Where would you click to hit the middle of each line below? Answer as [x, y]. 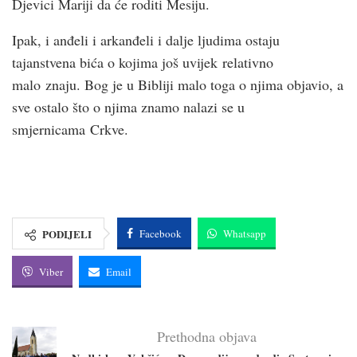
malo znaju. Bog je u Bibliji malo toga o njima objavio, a [178, 84]
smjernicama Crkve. [70, 129]
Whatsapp [245, 233]
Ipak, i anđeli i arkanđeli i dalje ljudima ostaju [146, 39]
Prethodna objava [207, 336]
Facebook [161, 233]
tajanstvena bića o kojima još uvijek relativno [143, 62]
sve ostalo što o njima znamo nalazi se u [128, 106]
